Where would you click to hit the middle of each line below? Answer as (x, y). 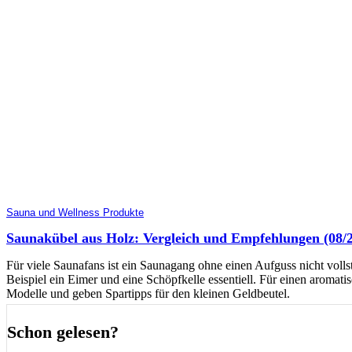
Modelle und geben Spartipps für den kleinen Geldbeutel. (148, 293)
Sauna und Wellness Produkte (75, 213)
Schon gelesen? (63, 332)
